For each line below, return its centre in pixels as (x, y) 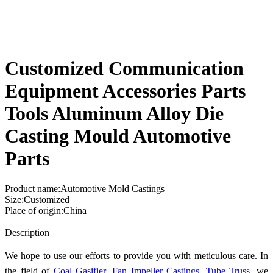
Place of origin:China (46, 210)
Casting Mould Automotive (118, 136)
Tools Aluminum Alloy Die (114, 114)
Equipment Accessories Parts (125, 91)
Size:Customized (37, 199)
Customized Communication (124, 69)
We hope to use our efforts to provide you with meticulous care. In (136, 255)
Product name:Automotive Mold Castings (85, 188)
